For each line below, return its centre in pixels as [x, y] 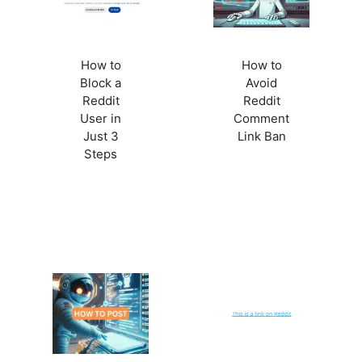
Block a [101, 82]
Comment [261, 118]
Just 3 [101, 136]
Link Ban [261, 136]
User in [101, 118]
